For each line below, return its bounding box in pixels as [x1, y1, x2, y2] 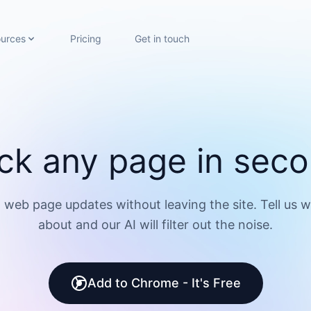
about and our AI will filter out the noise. [38, 217, 273, 232]
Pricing [70, 33, 101, 44]
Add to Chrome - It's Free [87, 276, 241, 290]
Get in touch [135, 33, 190, 44]
